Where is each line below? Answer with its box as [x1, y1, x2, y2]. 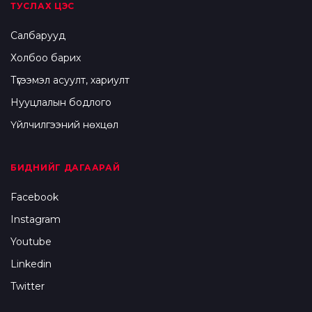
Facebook [10, 191, 58, 204]
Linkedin [10, 258, 52, 271]
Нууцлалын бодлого [10, 96, 111, 109]
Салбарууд [10, 29, 65, 42]
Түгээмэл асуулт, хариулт [10, 74, 130, 87]
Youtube [10, 235, 52, 249]
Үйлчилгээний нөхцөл [10, 118, 118, 132]
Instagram [10, 213, 61, 226]
